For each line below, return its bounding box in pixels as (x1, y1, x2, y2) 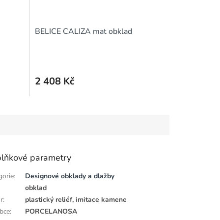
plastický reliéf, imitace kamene (25, 195, 127, 205)
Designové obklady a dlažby (25, 171, 115, 181)
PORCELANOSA (25, 207, 78, 217)
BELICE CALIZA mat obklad (34, 26, 132, 37)
